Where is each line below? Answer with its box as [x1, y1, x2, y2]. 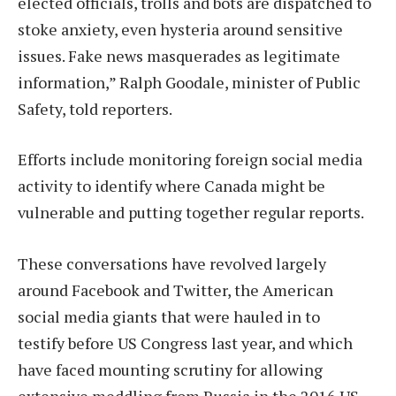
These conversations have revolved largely [18, 253, 326, 275]
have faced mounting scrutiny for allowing [18, 359, 323, 381]
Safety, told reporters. [18, 97, 172, 119]
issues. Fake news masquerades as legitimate [18, 44, 340, 66]
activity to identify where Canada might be [18, 175, 325, 197]
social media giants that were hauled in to [18, 306, 320, 328]
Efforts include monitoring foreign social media [18, 148, 362, 171]
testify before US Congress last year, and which [18, 332, 353, 354]
